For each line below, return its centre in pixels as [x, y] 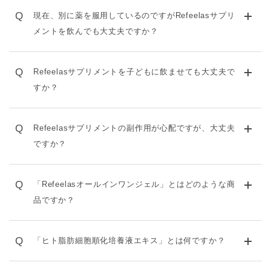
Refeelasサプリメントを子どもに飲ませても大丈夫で [134, 72]
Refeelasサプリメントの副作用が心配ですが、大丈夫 [134, 128]
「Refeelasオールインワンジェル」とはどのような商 [134, 184]
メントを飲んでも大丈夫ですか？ [96, 31]
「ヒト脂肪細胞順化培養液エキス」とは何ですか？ [129, 240]
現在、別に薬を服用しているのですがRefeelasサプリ [134, 15]
